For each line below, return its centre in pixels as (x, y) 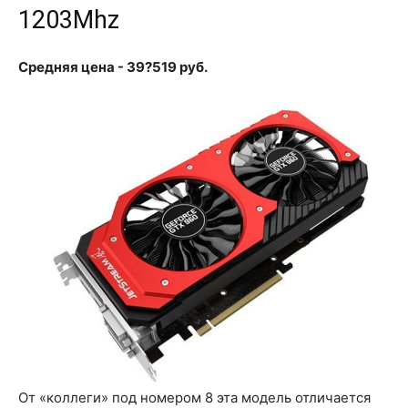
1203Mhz (69, 20)
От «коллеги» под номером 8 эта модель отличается (194, 397)
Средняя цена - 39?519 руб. (113, 66)
